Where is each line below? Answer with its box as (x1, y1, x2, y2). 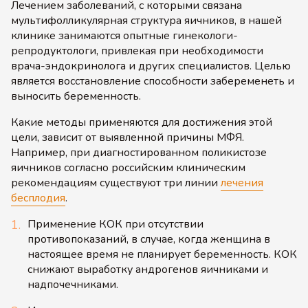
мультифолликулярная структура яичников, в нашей (11, 13, 282, 28)
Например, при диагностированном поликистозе (11, 145, 267, 160)
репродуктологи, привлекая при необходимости (11, 43, 263, 58)
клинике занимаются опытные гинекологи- (11, 28, 238, 43)
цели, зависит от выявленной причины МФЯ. (11, 130, 244, 145)
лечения (221, 175, 263, 190)
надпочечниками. (27, 277, 118, 292)
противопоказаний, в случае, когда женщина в (27, 232, 270, 247)
